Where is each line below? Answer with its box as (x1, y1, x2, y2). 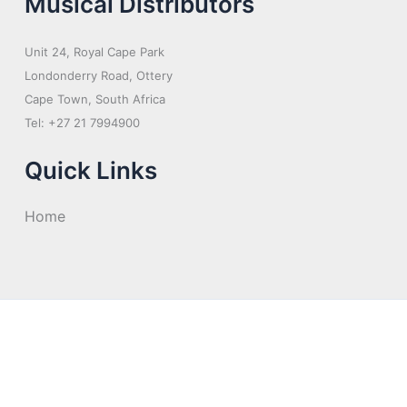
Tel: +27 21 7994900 (25, 114, 140, 130)
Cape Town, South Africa (25, 91, 165, 106)
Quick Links (25, 155, 157, 184)
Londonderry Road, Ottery (25, 67, 173, 83)
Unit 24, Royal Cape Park (25, 44, 164, 59)
